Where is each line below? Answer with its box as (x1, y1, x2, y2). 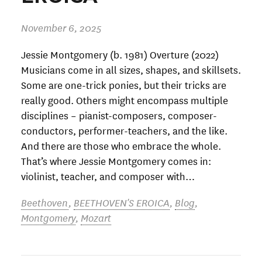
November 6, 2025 (21, 20, 102, 35)
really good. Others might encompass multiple (21, 92, 228, 107)
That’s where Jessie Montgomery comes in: (21, 153, 211, 168)
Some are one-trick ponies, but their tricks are (21, 77, 226, 92)
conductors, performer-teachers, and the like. (21, 122, 227, 137)
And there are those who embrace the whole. (21, 137, 221, 153)
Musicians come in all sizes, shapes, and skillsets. (21, 61, 241, 77)
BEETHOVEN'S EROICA (74, 194, 170, 209)
